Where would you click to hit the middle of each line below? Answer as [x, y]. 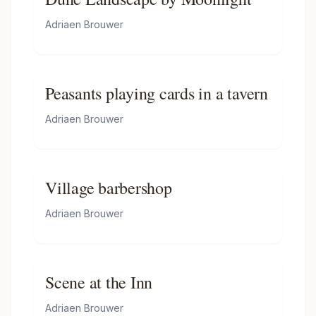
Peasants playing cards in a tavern [157, 93]
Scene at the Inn [99, 282]
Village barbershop [109, 188]
